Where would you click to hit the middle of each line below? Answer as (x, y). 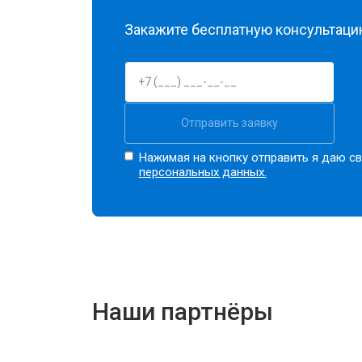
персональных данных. (202, 172)
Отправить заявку (229, 122)
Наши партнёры (183, 311)
